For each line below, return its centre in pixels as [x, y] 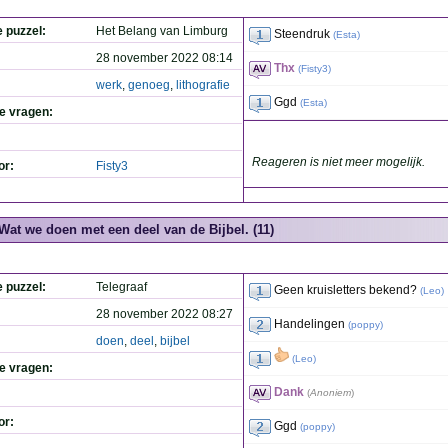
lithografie [203, 85]
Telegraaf [121, 287]
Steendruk [302, 34]
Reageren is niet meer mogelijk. [338, 162]
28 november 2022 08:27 [164, 314]
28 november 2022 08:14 [164, 58]
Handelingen [309, 324]
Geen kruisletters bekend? [345, 290]
